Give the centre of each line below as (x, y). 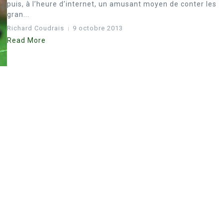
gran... (18, 14)
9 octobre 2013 (98, 28)
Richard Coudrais (36, 28)
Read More (26, 40)
